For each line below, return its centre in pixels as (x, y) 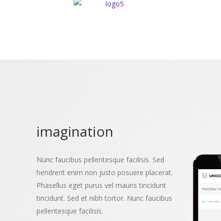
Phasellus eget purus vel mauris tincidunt (101, 185)
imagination (75, 131)
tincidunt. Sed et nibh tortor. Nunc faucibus (104, 198)
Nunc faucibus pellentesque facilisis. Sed (100, 159)
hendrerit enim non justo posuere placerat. (105, 172)
